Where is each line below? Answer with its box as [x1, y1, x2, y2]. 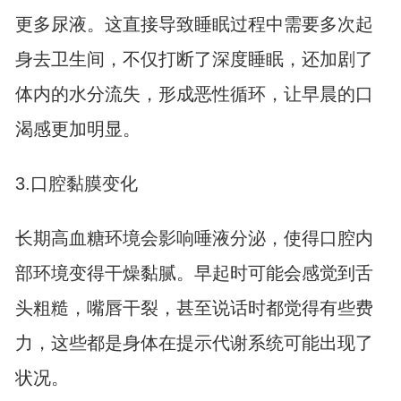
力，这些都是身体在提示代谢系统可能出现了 [14, 332, 373, 353]
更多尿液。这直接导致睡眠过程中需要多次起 [14, 13, 373, 34]
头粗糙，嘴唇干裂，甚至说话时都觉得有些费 [14, 297, 373, 318]
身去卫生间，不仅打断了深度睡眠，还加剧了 [14, 48, 373, 69]
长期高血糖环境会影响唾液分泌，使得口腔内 [14, 227, 373, 248]
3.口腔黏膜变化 [14, 173, 138, 193]
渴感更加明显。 [14, 118, 141, 139]
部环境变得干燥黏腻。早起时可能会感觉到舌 [14, 262, 373, 283]
